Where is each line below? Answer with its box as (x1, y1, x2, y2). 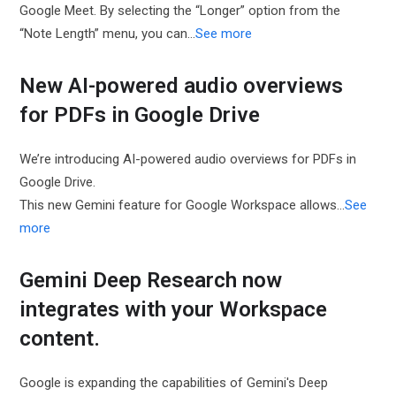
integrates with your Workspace (19, 297, 328, 322)
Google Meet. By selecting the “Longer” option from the (19, 3, 341, 19)
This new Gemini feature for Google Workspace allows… (19, 197, 346, 213)
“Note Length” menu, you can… (19, 26, 196, 42)
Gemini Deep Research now (19, 268, 283, 293)
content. (19, 326, 101, 351)
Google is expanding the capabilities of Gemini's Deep (19, 375, 329, 391)
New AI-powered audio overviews (19, 73, 344, 98)
